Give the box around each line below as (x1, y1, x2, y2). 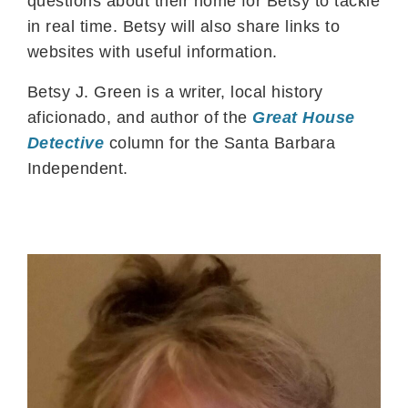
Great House (252, 108, 355, 127)
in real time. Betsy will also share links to (27, 17, 341, 36)
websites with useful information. (27, 43, 283, 62)
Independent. (27, 159, 128, 178)
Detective (27, 134, 105, 153)
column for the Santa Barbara (108, 134, 336, 153)
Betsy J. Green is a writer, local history (27, 83, 323, 102)
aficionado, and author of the (27, 108, 253, 127)
